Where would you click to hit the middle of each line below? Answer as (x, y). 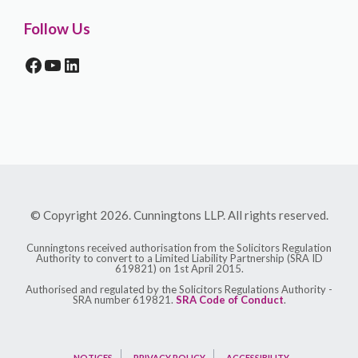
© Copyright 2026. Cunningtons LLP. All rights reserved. (179, 215)
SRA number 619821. (124, 300)
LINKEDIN (107, 64)
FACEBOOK (75, 64)
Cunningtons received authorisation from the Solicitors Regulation (179, 248)
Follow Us (57, 28)
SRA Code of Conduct (229, 300)
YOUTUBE (88, 64)
